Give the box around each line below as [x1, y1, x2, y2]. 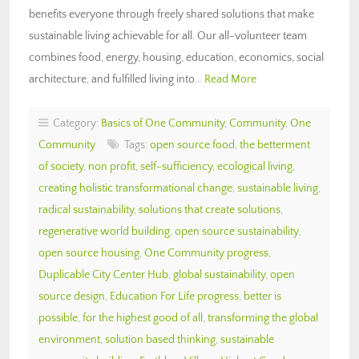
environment [38, 333, 100, 346]
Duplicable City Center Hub [38, 268, 168, 281]
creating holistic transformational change [38, 181, 232, 195]
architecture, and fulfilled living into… [29, 72, 204, 86]
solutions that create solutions [139, 203, 280, 216]
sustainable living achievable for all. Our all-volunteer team [29, 29, 307, 42]
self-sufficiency [140, 159, 212, 173]
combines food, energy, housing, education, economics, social [29, 50, 324, 64]
